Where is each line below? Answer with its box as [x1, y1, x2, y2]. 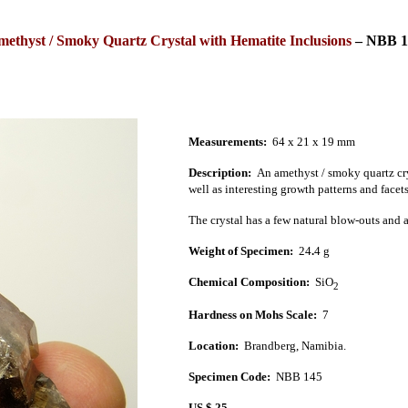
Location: [188, 338, 239, 352]
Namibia [301, 338, 343, 352]
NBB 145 [275, 369, 322, 383]
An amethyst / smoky [253, 165, 363, 179]
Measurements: [188, 134, 270, 148]
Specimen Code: [188, 369, 276, 383]
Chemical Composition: [188, 274, 310, 289]
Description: [188, 165, 254, 179]
